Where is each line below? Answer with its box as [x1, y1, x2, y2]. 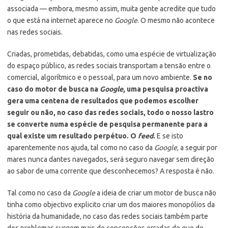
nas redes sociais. [7, 27, 63, 36]
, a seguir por [177, 143, 217, 152]
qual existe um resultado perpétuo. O [7, 131, 138, 140]
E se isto [155, 131, 183, 140]
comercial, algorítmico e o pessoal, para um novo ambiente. [7, 73, 193, 81]
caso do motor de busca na [7, 84, 100, 93]
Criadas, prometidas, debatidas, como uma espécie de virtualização [7, 49, 216, 58]
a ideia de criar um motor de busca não [95, 188, 216, 197]
